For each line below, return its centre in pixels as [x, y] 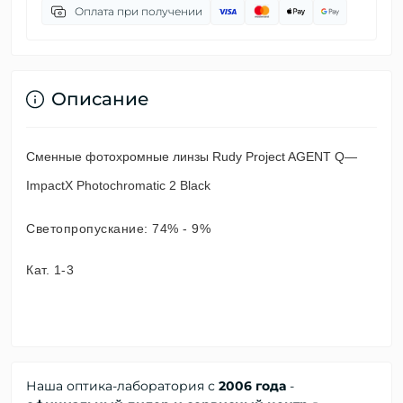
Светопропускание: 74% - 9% [118, 228]
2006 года [252, 386]
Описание [100, 99]
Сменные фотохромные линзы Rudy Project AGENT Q [185, 157]
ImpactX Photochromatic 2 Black [118, 185]
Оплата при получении [139, 11]
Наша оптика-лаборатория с [122, 386]
